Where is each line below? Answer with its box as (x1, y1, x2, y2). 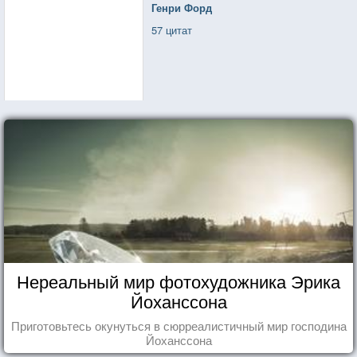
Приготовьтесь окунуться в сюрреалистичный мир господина (10, 316, 347, 334)
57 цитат (151, 22, 193, 37)
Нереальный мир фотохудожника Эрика (17, 268, 340, 293)
